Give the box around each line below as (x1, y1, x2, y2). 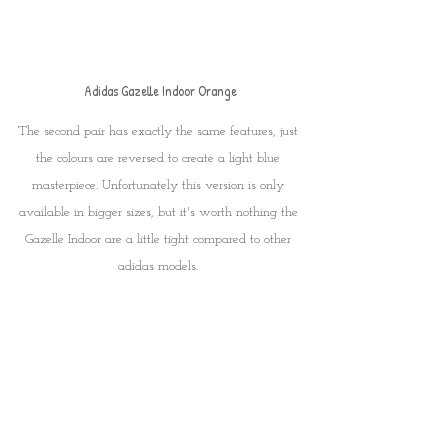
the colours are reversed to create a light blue (36, 150, 284, 166)
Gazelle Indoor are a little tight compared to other (25, 231, 295, 247)
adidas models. (118, 258, 202, 274)
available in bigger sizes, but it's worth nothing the (18, 204, 302, 220)
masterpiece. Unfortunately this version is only (32, 177, 288, 193)
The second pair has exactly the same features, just (18, 123, 302, 139)
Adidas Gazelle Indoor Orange (83, 80, 237, 100)
